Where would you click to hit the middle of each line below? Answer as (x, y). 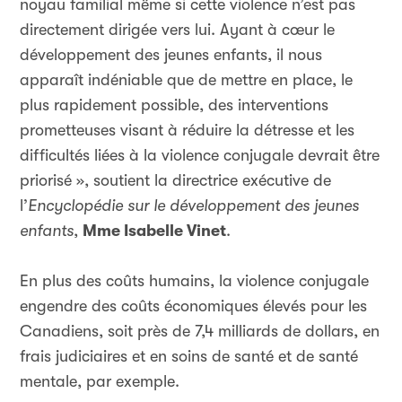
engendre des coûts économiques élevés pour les (193, 306)
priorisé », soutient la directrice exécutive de (175, 180)
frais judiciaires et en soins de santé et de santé (189, 356)
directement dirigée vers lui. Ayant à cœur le (177, 30)
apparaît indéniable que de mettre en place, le (186, 80)
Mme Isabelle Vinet (154, 231)
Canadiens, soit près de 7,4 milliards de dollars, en (200, 331)
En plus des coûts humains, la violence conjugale (194, 281)
